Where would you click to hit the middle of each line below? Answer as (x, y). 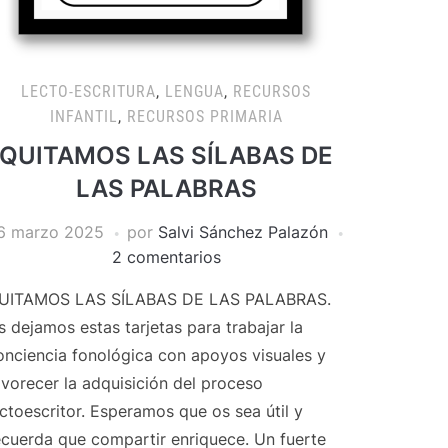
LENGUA (194, 91)
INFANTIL (83, 116)
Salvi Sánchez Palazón (243, 232)
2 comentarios (166, 257)
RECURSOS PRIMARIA (204, 116)
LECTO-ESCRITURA (88, 91)
